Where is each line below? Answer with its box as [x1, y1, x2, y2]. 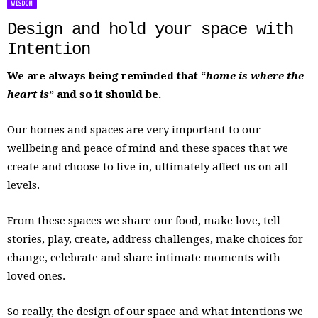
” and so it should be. [49, 88, 161, 102]
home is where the [206, 70, 304, 83]
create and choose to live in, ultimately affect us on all [7, 160, 288, 174]
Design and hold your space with [7, 20, 293, 40]
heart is [7, 88, 49, 102]
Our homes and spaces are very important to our [7, 124, 261, 137]
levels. [7, 179, 40, 192]
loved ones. [7, 270, 65, 283]
